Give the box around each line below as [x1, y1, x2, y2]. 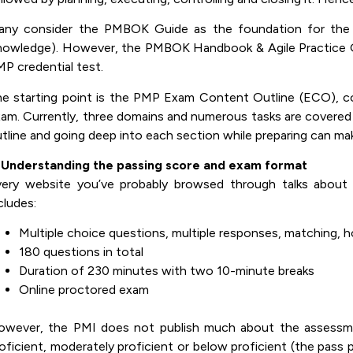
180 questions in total [19, 244, 143, 260]
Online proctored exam [19, 282, 149, 298]
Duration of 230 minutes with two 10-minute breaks [19, 263, 314, 279]
